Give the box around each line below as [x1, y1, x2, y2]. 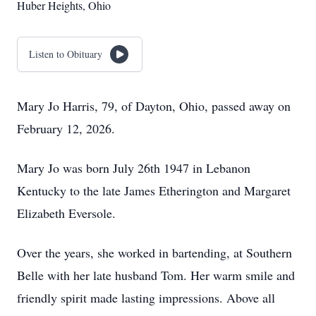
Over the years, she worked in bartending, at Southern [17, 244, 292, 261]
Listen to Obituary [29, 47, 102, 61]
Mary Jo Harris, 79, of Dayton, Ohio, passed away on [17, 97, 291, 114]
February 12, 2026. [17, 120, 115, 137]
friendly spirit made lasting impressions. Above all [17, 289, 275, 306]
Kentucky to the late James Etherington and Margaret [17, 182, 291, 199]
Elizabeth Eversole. [17, 205, 116, 221]
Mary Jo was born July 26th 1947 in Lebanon [17, 159, 250, 176]
